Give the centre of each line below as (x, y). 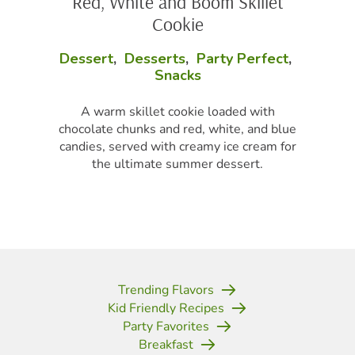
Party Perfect (242, 58)
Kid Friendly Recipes (166, 308)
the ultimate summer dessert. (177, 164)
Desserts (155, 58)
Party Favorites (166, 327)
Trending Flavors (166, 290)
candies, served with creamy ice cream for (177, 146)
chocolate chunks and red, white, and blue (177, 129)
